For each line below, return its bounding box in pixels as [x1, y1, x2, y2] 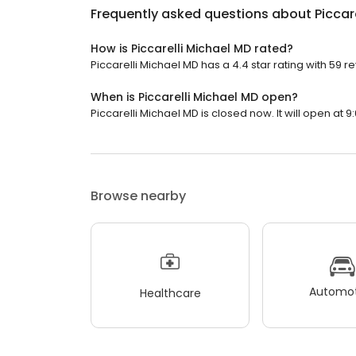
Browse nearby [91, 187, 186, 206]
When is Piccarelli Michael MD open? [91, 89, 298, 106]
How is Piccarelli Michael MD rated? [91, 41, 293, 57]
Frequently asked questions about [91, 5, 315, 24]
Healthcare [139, 284, 201, 301]
